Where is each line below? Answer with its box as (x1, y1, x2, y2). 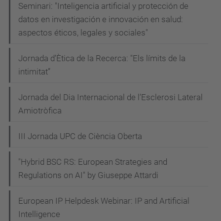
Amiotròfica (18, 105, 62, 115)
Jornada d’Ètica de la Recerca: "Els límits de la (18, 53, 185, 63)
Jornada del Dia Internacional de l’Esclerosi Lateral (18, 92, 203, 102)
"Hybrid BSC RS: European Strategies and (18, 156, 167, 167)
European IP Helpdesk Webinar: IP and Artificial (18, 195, 189, 206)
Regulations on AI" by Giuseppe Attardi (18, 170, 158, 180)
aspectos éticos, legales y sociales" (18, 27, 148, 37)
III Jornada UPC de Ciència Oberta (18, 131, 142, 141)
